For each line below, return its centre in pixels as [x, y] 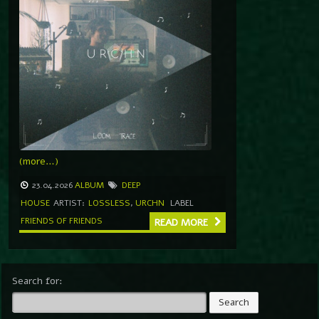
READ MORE [183, 222]
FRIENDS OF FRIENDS [62, 220]
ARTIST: [69, 203]
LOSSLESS [109, 203]
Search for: [37, 281]
